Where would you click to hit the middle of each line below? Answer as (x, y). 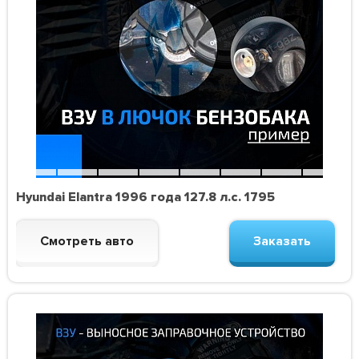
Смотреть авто (87, 242)
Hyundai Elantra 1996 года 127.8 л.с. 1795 (146, 198)
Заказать (282, 242)
